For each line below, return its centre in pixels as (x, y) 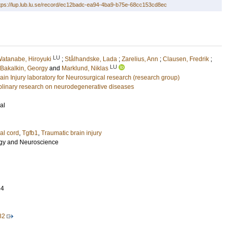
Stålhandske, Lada (91, 59)
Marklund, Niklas (85, 68)
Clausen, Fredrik (186, 59)
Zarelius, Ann (140, 59)
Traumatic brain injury (71, 133)
